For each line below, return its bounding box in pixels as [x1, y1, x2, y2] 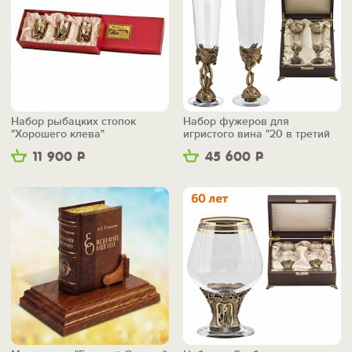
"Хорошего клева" [11, 127, 104, 141]
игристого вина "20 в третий [183, 127, 330, 141]
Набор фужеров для [183, 115, 289, 129]
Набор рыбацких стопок [11, 115, 136, 129]
